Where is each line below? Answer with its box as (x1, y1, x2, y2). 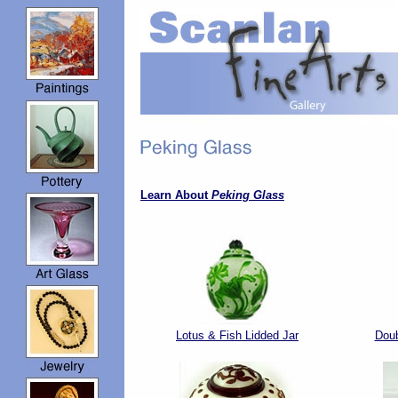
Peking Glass (211, 188, 284, 202)
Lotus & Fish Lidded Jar (176, 329, 298, 342)
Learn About (140, 188, 211, 202)
